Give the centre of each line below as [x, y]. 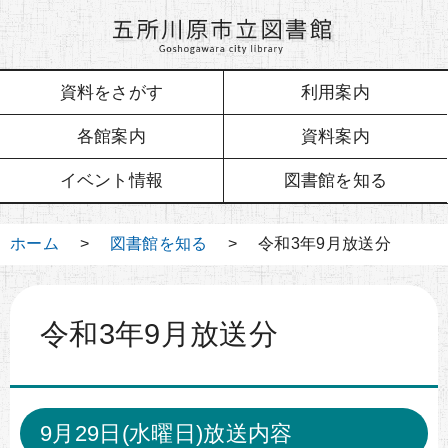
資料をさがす [111, 92]
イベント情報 [111, 180]
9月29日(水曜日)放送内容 [166, 433]
